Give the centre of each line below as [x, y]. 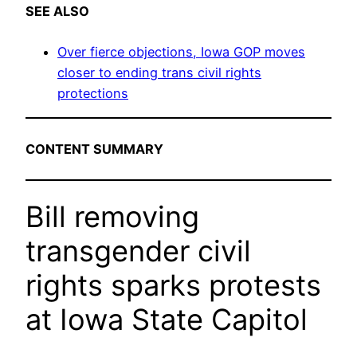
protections [93, 94]
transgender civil [138, 251]
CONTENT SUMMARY [94, 149]
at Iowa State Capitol [167, 320]
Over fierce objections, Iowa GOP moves [181, 52]
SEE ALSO [57, 12]
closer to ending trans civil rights [159, 73]
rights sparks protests [173, 286]
